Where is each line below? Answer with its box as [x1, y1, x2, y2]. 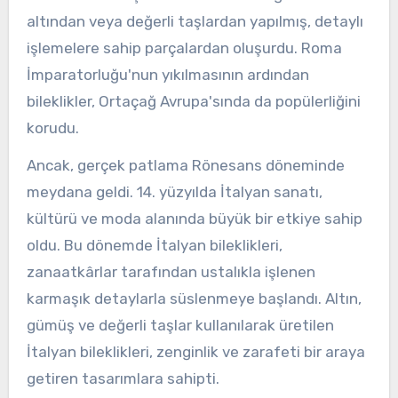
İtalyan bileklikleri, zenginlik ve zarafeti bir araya [26, 343, 365, 362]
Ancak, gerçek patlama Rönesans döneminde [26, 156, 345, 175]
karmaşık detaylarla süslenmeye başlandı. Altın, [26, 290, 362, 308]
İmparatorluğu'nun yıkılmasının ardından [26, 65, 309, 84]
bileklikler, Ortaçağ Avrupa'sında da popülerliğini [26, 92, 361, 110]
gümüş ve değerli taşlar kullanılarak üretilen [26, 316, 334, 335]
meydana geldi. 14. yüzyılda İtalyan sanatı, [26, 183, 322, 202]
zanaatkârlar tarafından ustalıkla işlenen [26, 263, 315, 282]
